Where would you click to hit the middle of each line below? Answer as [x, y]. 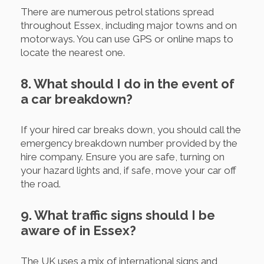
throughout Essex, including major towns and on [129, 26]
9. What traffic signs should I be [118, 215]
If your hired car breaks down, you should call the [131, 130]
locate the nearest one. [73, 53]
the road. [41, 184]
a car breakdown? [77, 99]
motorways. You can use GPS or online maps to [127, 39]
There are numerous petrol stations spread [117, 12]
